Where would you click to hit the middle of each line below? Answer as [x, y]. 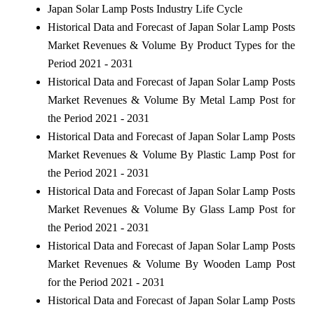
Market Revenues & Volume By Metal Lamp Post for [171, 100]
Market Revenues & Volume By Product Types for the [171, 45]
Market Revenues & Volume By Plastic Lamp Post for [171, 154]
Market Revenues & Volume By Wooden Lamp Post [171, 264]
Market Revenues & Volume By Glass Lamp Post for [171, 209]
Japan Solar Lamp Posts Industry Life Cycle [145, 8]
